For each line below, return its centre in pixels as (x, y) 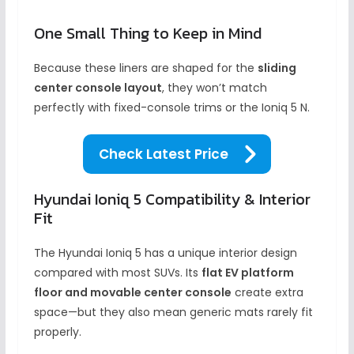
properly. (57, 331)
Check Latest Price (163, 154)
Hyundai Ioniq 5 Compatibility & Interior (172, 199)
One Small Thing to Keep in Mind (147, 33)
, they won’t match (214, 87)
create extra (267, 292)
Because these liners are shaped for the (145, 68)
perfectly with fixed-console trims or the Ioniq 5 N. (171, 107)
